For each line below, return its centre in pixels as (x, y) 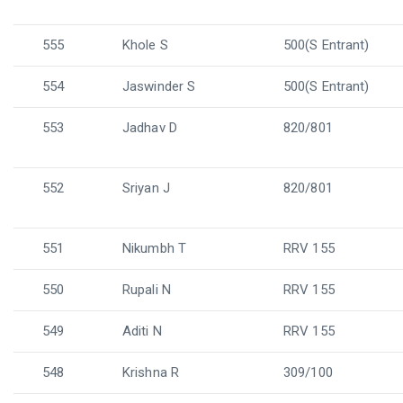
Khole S (145, 45)
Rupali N (147, 290)
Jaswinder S (159, 86)
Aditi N (142, 331)
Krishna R (151, 372)
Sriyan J (146, 188)
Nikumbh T (154, 248)
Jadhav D (150, 128)
